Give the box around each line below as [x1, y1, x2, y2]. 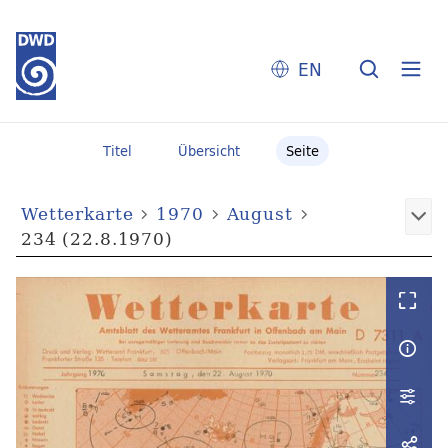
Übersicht [178, 140, 240, 162]
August [226, 201, 293, 227]
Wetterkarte [21, 201, 134, 227]
